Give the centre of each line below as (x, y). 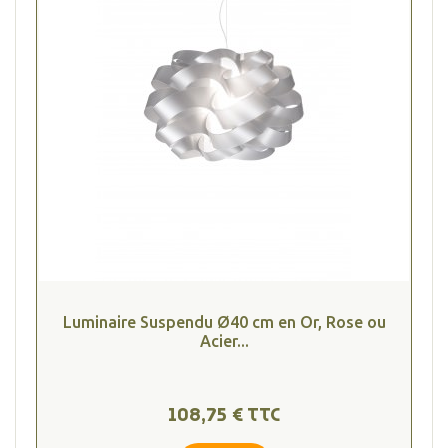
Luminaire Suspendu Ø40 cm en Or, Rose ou (224, 322)
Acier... (224, 341)
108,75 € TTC (224, 414)
